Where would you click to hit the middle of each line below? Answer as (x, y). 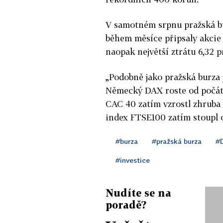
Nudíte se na (138, 192)
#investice (133, 160)
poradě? (126, 204)
